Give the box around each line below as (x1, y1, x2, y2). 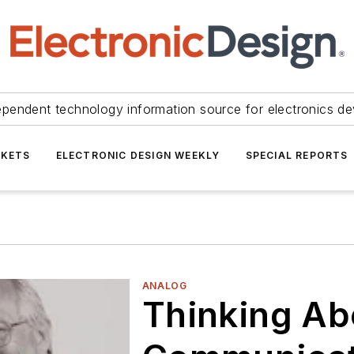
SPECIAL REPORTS (245, 149, 348, 161)
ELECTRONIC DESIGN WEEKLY (55, 149, 220, 161)
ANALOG (141, 280, 187, 292)
